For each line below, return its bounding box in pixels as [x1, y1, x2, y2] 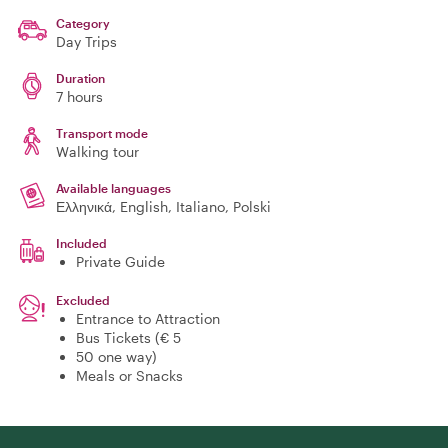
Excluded [56, 293, 110, 307]
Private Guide [76, 253, 165, 270]
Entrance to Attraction [76, 310, 220, 327]
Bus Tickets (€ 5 [76, 329, 181, 346]
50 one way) [76, 348, 157, 365]
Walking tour [56, 143, 139, 160]
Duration [56, 71, 105, 85]
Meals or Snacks [76, 367, 183, 384]
